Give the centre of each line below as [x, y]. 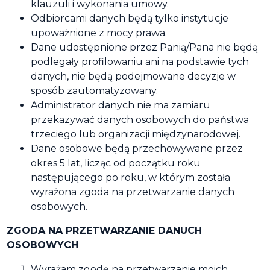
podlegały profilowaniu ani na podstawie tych [140, 62]
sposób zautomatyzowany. [94, 91]
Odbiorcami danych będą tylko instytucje [130, 18]
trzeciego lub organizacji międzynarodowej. [136, 134]
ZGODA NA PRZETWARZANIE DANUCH [104, 231]
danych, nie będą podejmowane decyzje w [133, 76]
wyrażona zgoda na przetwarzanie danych [133, 192]
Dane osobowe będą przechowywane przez [137, 149]
